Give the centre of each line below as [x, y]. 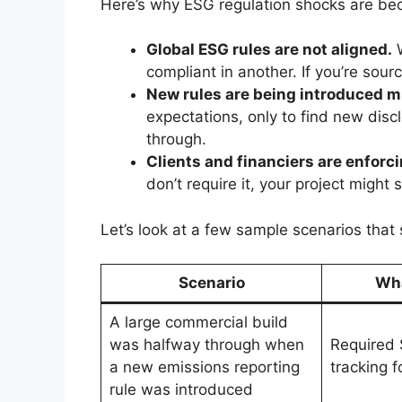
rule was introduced [181, 390]
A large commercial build [198, 323]
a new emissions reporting [204, 367]
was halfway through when [206, 345]
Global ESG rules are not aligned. [269, 50]
